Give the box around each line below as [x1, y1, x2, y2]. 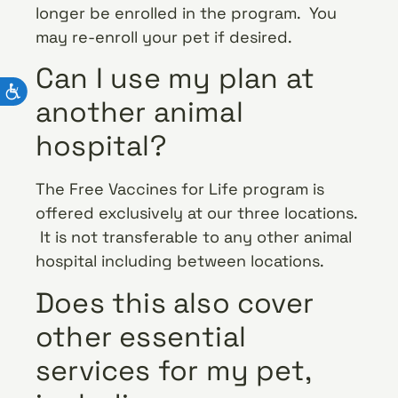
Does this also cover [36, 284, 314, 321]
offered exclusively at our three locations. [36, 203, 357, 224]
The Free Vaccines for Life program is [36, 179, 324, 200]
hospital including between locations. [36, 251, 324, 272]
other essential [36, 318, 246, 354]
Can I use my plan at [36, 60, 314, 97]
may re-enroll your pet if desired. [36, 26, 292, 47]
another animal [36, 94, 243, 131]
